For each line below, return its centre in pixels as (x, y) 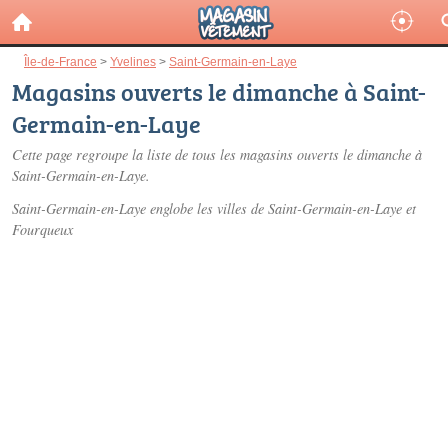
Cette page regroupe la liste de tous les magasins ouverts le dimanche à (217, 154)
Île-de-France (60, 61)
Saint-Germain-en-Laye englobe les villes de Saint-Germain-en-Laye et (214, 208)
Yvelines (133, 61)
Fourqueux (42, 229)
